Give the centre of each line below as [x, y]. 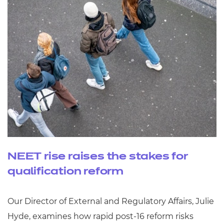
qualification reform [66, 171]
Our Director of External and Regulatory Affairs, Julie [111, 201]
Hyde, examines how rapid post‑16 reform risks [100, 216]
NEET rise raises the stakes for [98, 156]
